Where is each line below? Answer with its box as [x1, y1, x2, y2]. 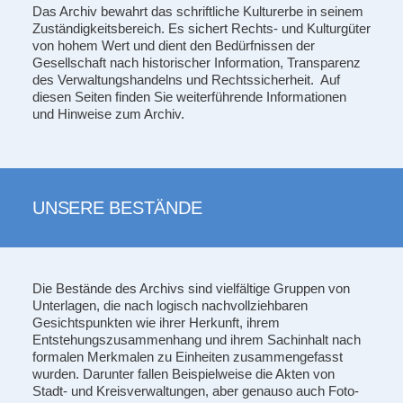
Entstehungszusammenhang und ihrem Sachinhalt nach [32, 331, 361, 347]
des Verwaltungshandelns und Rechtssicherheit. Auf [32, 71, 340, 87]
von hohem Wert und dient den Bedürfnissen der [32, 37, 315, 53]
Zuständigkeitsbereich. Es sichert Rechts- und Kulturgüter [32, 20, 371, 36]
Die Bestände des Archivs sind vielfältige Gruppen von [32, 280, 350, 296]
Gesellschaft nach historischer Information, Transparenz [32, 54, 361, 70]
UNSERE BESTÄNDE [32, 197, 202, 218]
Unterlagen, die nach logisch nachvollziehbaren [32, 297, 308, 313]
